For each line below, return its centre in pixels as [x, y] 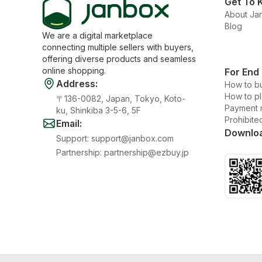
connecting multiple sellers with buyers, [118, 47]
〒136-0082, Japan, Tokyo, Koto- [121, 99]
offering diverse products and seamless [119, 59]
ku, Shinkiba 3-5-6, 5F [99, 110]
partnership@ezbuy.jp [146, 152]
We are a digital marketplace [97, 35]
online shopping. [74, 70]
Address [76, 84]
